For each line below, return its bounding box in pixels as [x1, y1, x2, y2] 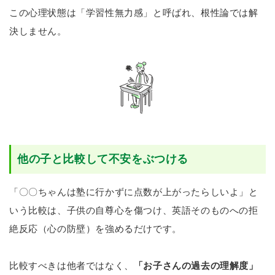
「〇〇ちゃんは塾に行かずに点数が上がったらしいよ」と [9, 186, 258, 197]
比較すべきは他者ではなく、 [9, 260, 134, 271]
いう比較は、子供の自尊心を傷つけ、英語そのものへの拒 [9, 204, 258, 215]
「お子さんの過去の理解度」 [133, 260, 258, 271]
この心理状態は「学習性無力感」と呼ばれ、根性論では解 [9, 7, 258, 18]
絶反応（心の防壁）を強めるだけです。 [9, 223, 182, 234]
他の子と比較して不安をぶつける [17, 152, 188, 165]
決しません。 [9, 25, 67, 36]
